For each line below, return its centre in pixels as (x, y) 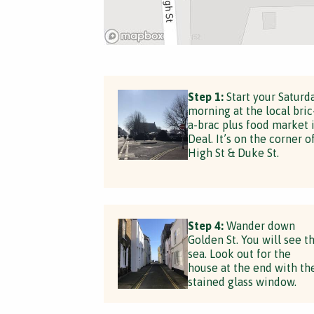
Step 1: (205, 97)
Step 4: (205, 226)
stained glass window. (242, 282)
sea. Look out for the (239, 254)
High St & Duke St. (233, 153)
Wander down (259, 226)
